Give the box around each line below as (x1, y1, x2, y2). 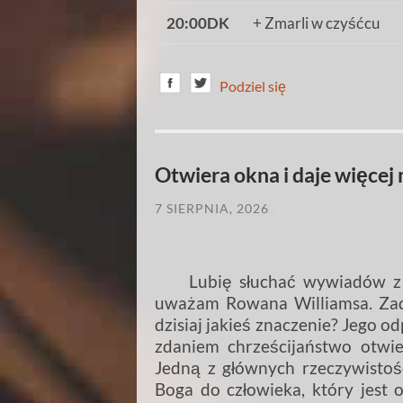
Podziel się (219, 76, 286, 94)
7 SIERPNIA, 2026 (155, 200, 269, 216)
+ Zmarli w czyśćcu (252, 13, 380, 33)
